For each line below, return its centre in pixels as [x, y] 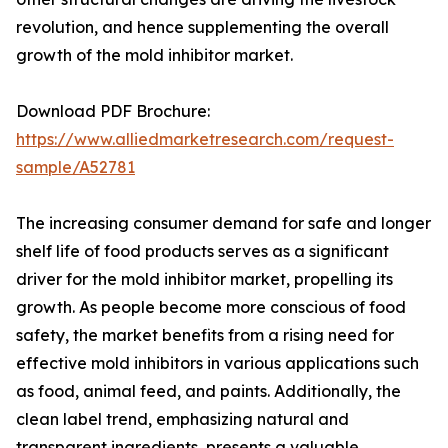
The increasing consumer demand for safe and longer [223, 223]
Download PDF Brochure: [113, 111]
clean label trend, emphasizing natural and [182, 419]
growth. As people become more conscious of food [211, 307]
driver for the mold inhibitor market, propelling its [204, 279]
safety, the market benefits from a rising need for [205, 335]
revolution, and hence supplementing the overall [202, 27]
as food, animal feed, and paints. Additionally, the [208, 391]
